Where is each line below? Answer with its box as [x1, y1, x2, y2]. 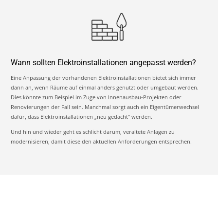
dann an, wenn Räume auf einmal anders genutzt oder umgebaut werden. [11, 84, 199, 91]
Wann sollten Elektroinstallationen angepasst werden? [11, 58, 197, 68]
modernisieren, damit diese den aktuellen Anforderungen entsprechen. [11, 138, 192, 145]
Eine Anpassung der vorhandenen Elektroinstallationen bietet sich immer [11, 74, 197, 82]
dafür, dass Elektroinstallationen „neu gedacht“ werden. [11, 113, 153, 121]
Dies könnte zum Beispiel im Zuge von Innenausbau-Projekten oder [11, 93, 182, 101]
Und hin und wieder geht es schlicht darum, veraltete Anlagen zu [11, 128, 175, 136]
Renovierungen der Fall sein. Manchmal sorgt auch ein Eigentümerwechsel [11, 103, 200, 111]
